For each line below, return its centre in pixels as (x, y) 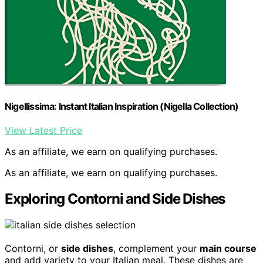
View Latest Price (43, 131)
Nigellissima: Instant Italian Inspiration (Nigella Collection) (122, 107)
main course (228, 249)
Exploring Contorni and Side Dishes (115, 199)
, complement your (156, 249)
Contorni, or (33, 249)
